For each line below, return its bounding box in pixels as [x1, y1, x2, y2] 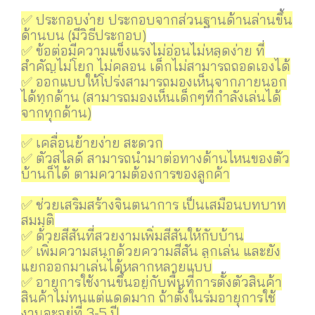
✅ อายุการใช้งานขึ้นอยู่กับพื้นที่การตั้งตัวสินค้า [21, 273, 282, 290]
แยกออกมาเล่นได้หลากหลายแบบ [21, 257, 212, 275]
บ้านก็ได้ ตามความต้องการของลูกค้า [21, 165, 230, 182]
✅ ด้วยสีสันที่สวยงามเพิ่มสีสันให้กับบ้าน [21, 226, 244, 244]
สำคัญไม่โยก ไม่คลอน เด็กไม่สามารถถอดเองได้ [21, 57, 290, 75]
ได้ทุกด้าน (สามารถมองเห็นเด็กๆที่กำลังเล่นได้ [21, 88, 281, 105]
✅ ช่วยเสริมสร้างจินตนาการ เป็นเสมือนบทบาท [21, 195, 286, 213]
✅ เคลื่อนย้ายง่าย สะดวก [21, 134, 163, 151]
